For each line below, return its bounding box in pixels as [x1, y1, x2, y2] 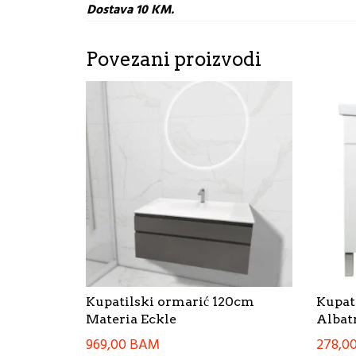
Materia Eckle [86, 311, 176, 327]
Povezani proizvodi [86, 47, 261, 71]
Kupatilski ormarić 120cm [86, 294, 254, 310]
